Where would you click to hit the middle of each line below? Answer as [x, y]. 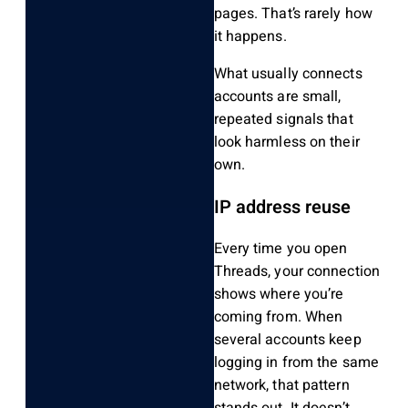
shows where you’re [279, 295]
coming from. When [278, 317]
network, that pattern [281, 386]
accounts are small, [277, 97]
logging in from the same [296, 363]
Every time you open [280, 249]
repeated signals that [283, 120]
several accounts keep [287, 340]
